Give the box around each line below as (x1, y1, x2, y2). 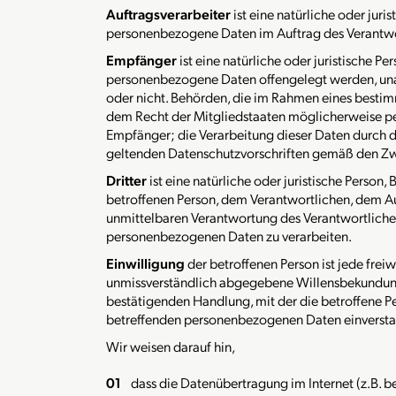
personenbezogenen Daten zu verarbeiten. (106, 226, 352, 245)
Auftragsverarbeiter (106, 4, 231, 23)
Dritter (106, 171, 147, 189)
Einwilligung (106, 254, 185, 272)
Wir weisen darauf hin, (106, 337, 235, 355)
